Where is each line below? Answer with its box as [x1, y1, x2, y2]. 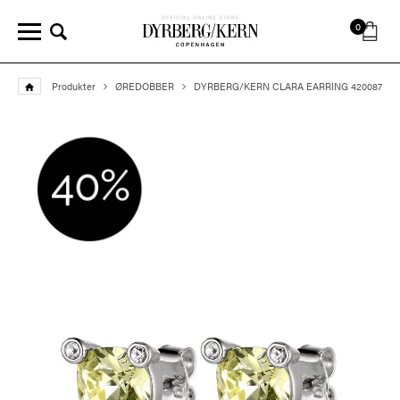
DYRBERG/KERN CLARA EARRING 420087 [193, 79, 382, 93]
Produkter [51, 79, 96, 93]
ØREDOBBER [114, 79, 174, 93]
